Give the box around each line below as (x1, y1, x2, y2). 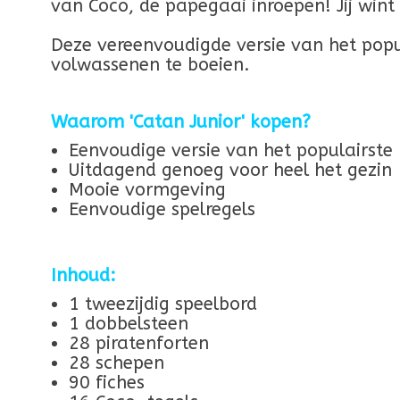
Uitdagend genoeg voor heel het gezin (69, 159, 392, 180)
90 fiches (69, 371, 145, 393)
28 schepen (69, 352, 164, 373)
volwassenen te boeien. (51, 54, 250, 75)
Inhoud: (51, 264, 116, 286)
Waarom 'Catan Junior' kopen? (51, 111, 311, 132)
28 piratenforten (69, 332, 209, 354)
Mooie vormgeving (69, 179, 226, 200)
